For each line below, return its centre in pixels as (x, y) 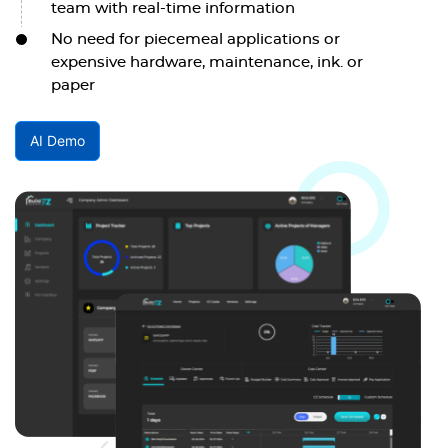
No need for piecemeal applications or (195, 39)
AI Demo (57, 140)
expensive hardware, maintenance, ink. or (207, 62)
